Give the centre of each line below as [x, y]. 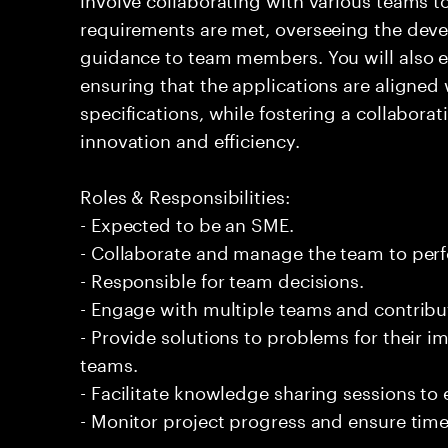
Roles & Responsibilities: [185, 194]
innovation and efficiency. [190, 138]
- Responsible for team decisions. [222, 278]
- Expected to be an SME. [187, 222]
